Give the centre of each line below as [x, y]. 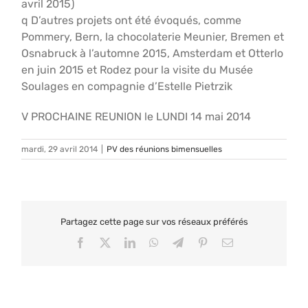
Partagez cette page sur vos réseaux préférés [154, 222]
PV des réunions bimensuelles [165, 149]
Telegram [203, 242]
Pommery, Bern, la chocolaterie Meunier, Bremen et [153, 37]
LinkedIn [155, 242]
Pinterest [226, 242]
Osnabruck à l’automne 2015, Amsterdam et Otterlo [153, 53]
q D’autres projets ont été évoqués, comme [132, 20]
